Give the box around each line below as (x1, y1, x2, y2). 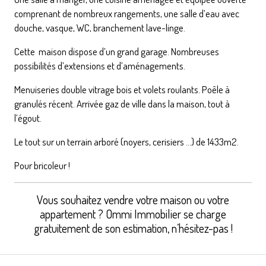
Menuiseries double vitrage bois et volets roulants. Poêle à (14, 83, 230, 96)
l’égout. (14, 111, 42, 124)
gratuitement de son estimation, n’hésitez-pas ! (33, 220, 233, 236)
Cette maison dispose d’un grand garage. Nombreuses (14, 45, 219, 58)
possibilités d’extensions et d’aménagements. (14, 59, 185, 72)
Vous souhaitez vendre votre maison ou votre (37, 191, 229, 207)
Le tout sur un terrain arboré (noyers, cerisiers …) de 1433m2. (14, 135, 239, 148)
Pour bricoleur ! (14, 159, 70, 172)
